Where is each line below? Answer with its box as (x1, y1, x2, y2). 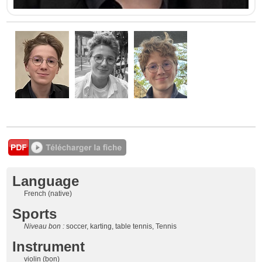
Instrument (12, 238, 85, 254)
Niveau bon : (24, 222, 67, 230)
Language (12, 173, 80, 189)
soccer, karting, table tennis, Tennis (66, 222, 177, 230)
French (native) (24, 189, 73, 198)
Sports (12, 205, 57, 222)
